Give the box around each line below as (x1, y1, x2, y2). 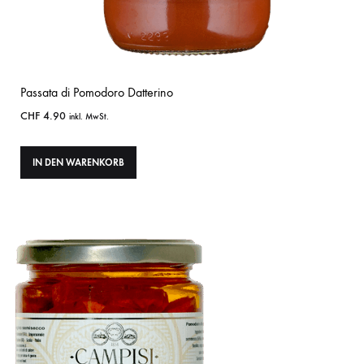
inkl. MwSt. (69, 111, 109, 123)
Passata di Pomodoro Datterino (20, 84, 173, 101)
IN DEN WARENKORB (32, 157, 124, 169)
